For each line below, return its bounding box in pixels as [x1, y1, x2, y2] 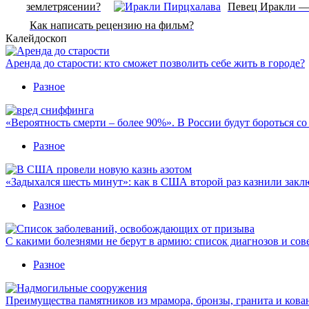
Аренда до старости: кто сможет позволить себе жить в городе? [6, 57, 305, 69]
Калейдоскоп [6, 32, 67, 44]
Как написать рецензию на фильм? [30, 19, 194, 31]
